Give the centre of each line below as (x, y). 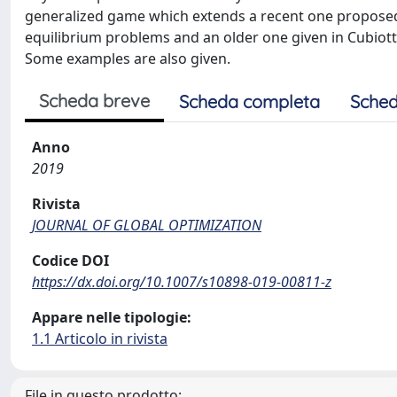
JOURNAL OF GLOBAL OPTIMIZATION (147, 225)
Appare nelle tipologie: (112, 317)
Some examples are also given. (128, 58)
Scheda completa (249, 101)
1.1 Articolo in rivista (100, 338)
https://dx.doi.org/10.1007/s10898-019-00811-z (182, 281)
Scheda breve (94, 100)
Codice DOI (70, 260)
